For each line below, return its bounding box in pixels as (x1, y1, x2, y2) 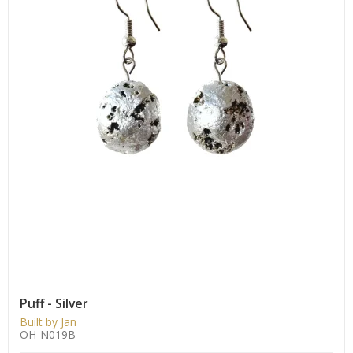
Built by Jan (20, 314, 76, 329)
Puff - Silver (20, 295, 88, 312)
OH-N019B (20, 326, 76, 342)
